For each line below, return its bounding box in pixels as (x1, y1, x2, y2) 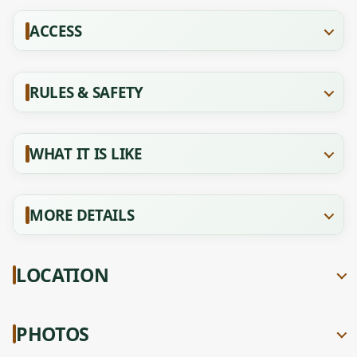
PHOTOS (16, 320, 89, 347)
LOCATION (16, 261, 109, 288)
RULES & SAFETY (29, 82, 144, 102)
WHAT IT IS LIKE (29, 143, 142, 163)
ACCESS (29, 21, 82, 41)
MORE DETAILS (29, 205, 135, 225)
